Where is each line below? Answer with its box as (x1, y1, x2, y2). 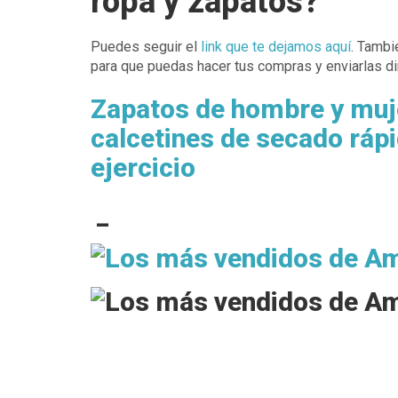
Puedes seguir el (91, 38, 201, 55)
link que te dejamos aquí (201, 38, 351, 55)
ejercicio (91, 152, 195, 183)
